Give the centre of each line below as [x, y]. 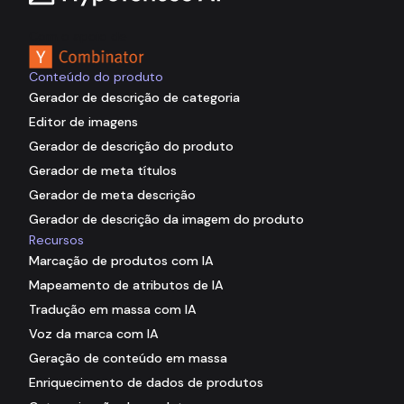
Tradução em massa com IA [113, 309]
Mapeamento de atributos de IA [126, 285]
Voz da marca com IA [94, 333]
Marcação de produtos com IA [121, 260]
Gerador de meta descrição [112, 194]
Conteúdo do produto [96, 76]
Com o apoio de [78, 36]
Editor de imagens [83, 121]
